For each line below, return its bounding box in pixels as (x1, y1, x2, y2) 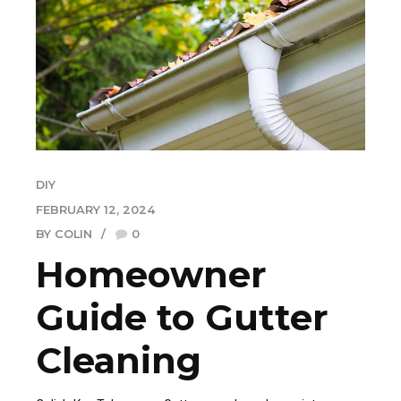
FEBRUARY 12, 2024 (36, 202, 155, 217)
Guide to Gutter (36, 295, 328, 340)
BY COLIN (36, 227, 92, 242)
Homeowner (36, 252, 267, 297)
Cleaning (36, 338, 201, 383)
